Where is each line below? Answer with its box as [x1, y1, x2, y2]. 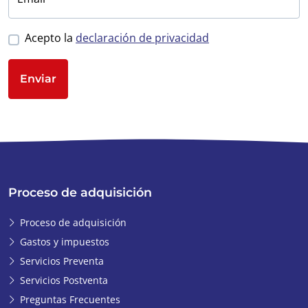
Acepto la [25, 30, 76, 46]
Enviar [20, 72, 56, 86]
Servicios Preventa [20, 254, 104, 268]
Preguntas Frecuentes [20, 293, 120, 307]
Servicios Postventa [20, 274, 108, 287]
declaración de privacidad [76, 30, 209, 46]
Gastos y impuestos [20, 235, 109, 249]
